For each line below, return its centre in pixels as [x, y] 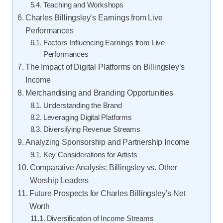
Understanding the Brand [82, 105]
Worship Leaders [59, 180]
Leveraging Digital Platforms [87, 117]
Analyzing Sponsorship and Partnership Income [107, 142]
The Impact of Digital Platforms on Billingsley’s [105, 66]
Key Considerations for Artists [90, 155]
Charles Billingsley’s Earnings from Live [94, 17]
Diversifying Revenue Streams [92, 129]
